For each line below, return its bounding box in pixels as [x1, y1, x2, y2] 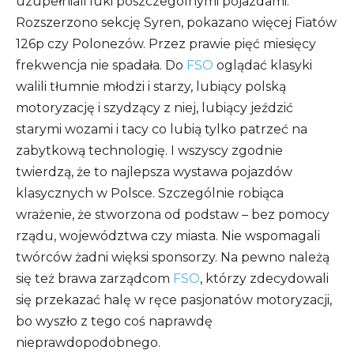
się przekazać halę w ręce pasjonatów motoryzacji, [16, 292, 332, 308]
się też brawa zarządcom [16, 271, 173, 287]
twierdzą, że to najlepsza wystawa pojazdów [16, 164, 292, 180]
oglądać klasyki [213, 58, 312, 73]
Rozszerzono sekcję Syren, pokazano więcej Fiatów [16, 15, 337, 31]
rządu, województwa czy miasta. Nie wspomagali [16, 228, 320, 244]
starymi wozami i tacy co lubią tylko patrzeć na [16, 122, 307, 137]
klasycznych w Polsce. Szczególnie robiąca [16, 186, 284, 201]
